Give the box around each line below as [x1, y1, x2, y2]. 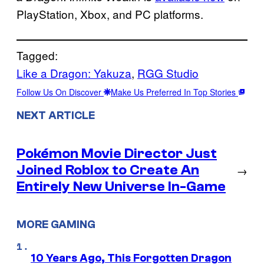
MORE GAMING [16, 218, 95, 232]
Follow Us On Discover [16, 85, 104, 98]
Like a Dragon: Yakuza [16, 64, 131, 81]
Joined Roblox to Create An [16, 161, 199, 178]
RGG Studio [137, 64, 199, 81]
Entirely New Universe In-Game [16, 178, 226, 194]
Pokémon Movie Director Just [16, 145, 217, 161]
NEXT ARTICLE [16, 108, 95, 122]
